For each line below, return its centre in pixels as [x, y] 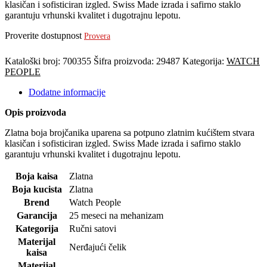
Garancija [37, 215]
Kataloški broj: [34, 61]
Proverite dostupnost [44, 35]
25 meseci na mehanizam [116, 215]
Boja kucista [37, 189]
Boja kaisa [37, 176]
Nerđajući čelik [98, 247]
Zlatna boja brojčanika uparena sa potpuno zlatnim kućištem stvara [130, 132]
